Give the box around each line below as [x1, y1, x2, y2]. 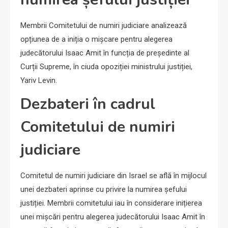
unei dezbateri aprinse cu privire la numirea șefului [20, 185, 187, 194]
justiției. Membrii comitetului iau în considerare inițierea [20, 198, 202, 208]
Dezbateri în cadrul [20, 94, 155, 115]
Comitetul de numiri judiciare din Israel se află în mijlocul [20, 171, 207, 180]
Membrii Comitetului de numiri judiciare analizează [20, 21, 187, 30]
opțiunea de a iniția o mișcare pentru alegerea [20, 35, 173, 44]
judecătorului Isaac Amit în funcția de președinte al [20, 48, 189, 58]
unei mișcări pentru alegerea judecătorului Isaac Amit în [20, 212, 205, 221]
